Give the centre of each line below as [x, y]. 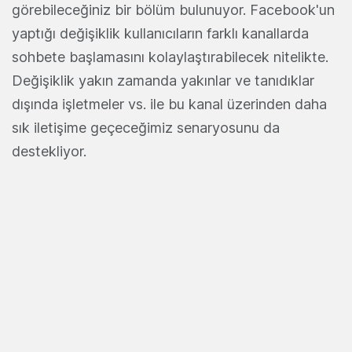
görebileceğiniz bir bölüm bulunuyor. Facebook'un [173, 10]
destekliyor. [49, 152]
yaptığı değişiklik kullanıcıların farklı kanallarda [160, 34]
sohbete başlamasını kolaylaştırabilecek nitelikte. [170, 57]
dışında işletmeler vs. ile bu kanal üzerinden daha [169, 104]
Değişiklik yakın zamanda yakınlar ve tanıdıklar [163, 81]
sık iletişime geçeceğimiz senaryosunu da [146, 128]
